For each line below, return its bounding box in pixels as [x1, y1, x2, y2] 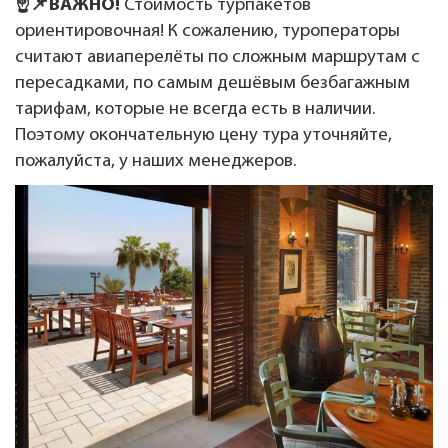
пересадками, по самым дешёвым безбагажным [15, 73, 410, 93]
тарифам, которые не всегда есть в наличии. [15, 99, 375, 119]
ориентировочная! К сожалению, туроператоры [15, 21, 400, 41]
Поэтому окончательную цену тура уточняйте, [15, 125, 392, 145]
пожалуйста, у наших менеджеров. [15, 151, 296, 171]
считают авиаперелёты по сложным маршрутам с [15, 47, 420, 67]
